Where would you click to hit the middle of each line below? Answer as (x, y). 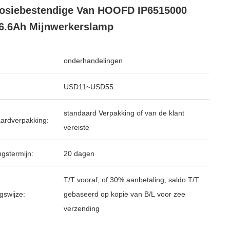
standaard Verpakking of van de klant (124, 113)
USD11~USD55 (89, 87)
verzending (82, 208)
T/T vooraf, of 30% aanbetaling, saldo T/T (131, 180)
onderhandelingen (93, 61)
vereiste (76, 127)
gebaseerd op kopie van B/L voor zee (124, 194)
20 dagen (79, 154)
